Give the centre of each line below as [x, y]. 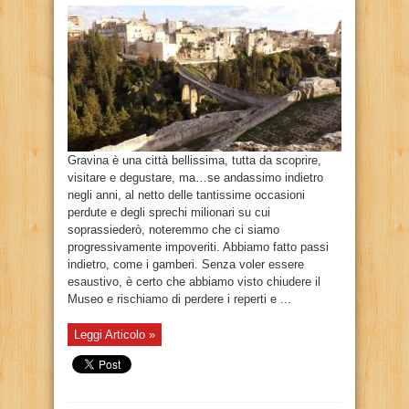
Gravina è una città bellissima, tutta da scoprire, [194, 160]
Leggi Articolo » [115, 335]
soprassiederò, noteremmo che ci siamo [173, 230]
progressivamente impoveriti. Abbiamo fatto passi [198, 247]
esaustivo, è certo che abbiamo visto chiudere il [194, 282]
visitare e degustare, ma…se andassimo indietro [195, 178]
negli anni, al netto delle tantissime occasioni [186, 195]
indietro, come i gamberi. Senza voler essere [186, 264]
